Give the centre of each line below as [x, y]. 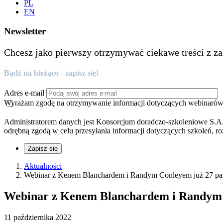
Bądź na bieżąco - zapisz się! [51, 73]
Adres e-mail [24, 93]
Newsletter [25, 31]
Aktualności [43, 166]
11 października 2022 [38, 218]
